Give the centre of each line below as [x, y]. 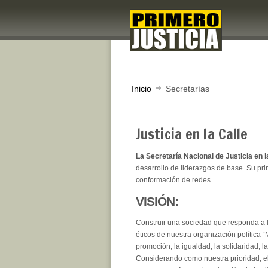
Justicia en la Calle [192, 134]
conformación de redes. [174, 180]
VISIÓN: [157, 201]
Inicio [141, 89]
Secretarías [188, 89]
